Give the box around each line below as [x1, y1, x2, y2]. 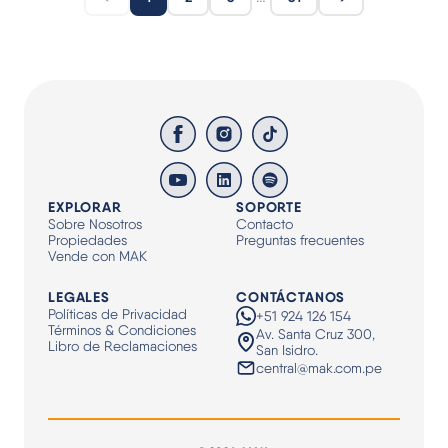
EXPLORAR [48, 198, 122, 216]
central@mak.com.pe [256, 360, 382, 376]
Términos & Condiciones [48, 322, 196, 338]
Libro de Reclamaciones [48, 338, 197, 354]
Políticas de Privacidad [48, 306, 187, 322]
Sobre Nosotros [48, 216, 142, 232]
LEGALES [48, 288, 110, 306]
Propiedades [48, 232, 127, 248]
